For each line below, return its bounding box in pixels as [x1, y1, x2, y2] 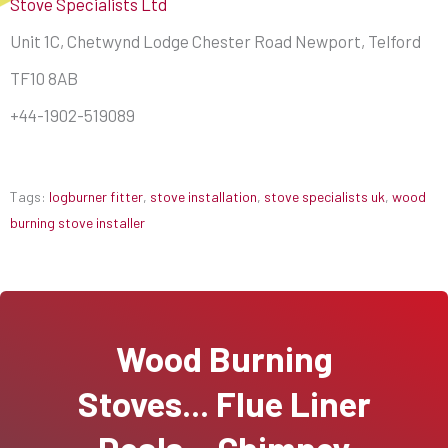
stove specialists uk [264, 187, 385, 205]
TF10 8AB [10, 67, 78, 88]
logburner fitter [49, 187, 143, 205]
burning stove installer [10, 213, 145, 231]
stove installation [150, 187, 257, 205]
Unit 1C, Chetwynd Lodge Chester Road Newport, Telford [10, 30, 421, 51]
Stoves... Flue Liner [77, 381, 371, 424]
